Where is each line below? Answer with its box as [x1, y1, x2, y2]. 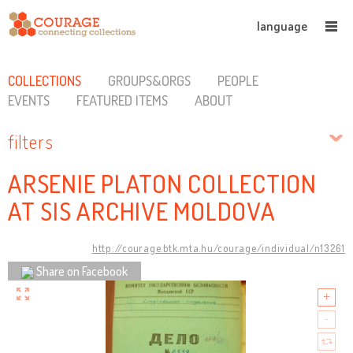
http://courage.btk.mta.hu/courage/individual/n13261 [91, 241, 345, 255]
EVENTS [8, 91, 50, 109]
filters [8, 130, 54, 153]
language [257, 18, 307, 34]
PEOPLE [217, 72, 258, 89]
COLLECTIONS [8, 72, 81, 89]
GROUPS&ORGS [107, 72, 191, 89]
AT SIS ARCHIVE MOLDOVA [8, 195, 276, 228]
